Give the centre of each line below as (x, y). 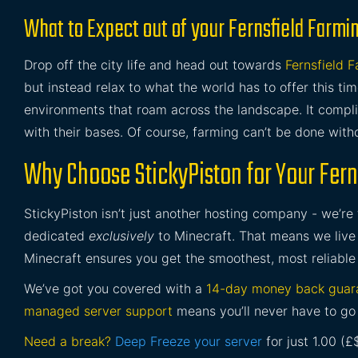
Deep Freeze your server (189, 341)
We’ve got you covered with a (115, 288)
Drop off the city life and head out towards (155, 65)
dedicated (56, 236)
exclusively (121, 236)
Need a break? (68, 341)
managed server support (98, 311)
